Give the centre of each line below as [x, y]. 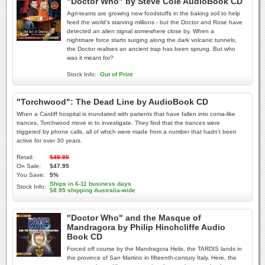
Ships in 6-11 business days [91, 184]
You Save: [31, 175]
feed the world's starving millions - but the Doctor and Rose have [155, 22]
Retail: [25, 157]
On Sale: [29, 166]
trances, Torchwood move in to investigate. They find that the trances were [118, 123]
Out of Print [116, 74]
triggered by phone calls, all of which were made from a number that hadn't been [127, 132]
